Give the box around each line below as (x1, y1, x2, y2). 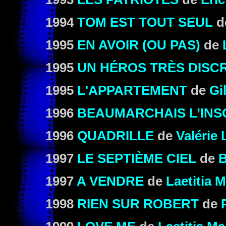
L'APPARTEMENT (77, 83, 187, 97)
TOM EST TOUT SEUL (77, 15, 213, 29)
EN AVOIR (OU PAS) (77, 38, 200, 52)
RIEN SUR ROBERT (77, 197, 199, 211)
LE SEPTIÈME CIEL (77, 151, 196, 165)
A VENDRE (77, 174, 144, 188)
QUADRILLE (77, 129, 154, 143)
